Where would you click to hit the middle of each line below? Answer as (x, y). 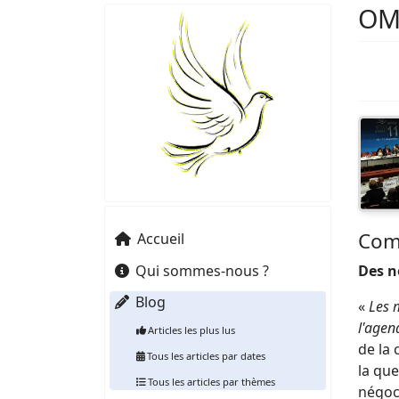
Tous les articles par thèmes (211, 382)
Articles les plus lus (191, 330)
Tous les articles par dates (206, 356)
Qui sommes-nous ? (202, 270)
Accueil (160, 239)
